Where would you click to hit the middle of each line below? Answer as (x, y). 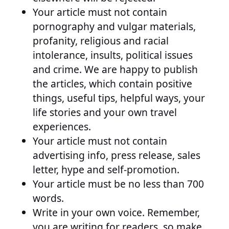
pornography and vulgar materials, (114, 27)
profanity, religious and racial (101, 41)
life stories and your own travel (105, 112)
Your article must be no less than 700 (118, 184)
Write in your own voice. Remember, (116, 213)
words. (48, 198)
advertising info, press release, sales (117, 155)
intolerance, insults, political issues (113, 55)
